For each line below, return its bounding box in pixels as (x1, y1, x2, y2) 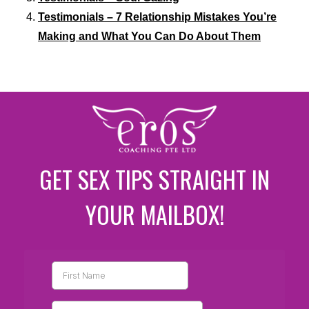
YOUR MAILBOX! (85, 197, 224, 232)
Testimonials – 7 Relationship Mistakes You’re (38, 11, 277, 23)
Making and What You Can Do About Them (38, 30, 261, 43)
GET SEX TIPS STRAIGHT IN (39, 161, 270, 197)
